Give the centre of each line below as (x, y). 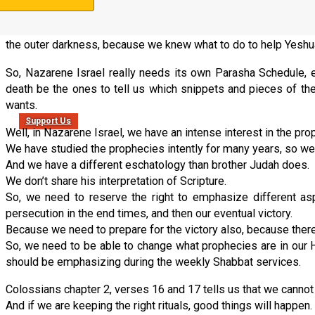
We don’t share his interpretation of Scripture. (116, 181)
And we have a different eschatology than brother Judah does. (157, 165)
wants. (21, 105)
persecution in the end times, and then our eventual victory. (149, 213)
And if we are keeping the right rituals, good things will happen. (159, 305)
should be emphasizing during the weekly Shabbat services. (153, 262)
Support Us (49, 121)
